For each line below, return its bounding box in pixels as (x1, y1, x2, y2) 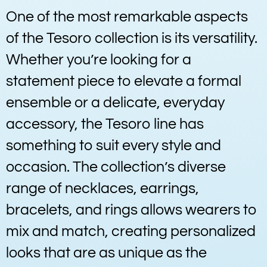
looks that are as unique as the (6, 245, 207, 260)
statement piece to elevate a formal (6, 73, 241, 89)
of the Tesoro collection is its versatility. (6, 30, 257, 46)
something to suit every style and (6, 138, 221, 153)
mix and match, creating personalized (6, 223, 256, 239)
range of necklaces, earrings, (6, 181, 199, 196)
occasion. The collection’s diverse (6, 159, 226, 175)
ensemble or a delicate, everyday (6, 95, 225, 110)
